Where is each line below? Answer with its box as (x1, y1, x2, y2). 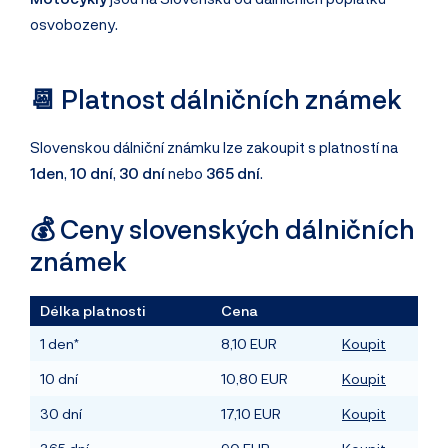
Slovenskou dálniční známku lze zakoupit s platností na (30, 138, 398, 157)
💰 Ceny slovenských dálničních (30, 212, 415, 244)
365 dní (206, 164, 260, 183)
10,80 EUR (221, 370, 288, 387)
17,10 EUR (221, 405, 281, 422)
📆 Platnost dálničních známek (30, 82, 402, 114)
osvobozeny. (30, 15, 121, 34)
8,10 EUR (221, 335, 277, 352)
